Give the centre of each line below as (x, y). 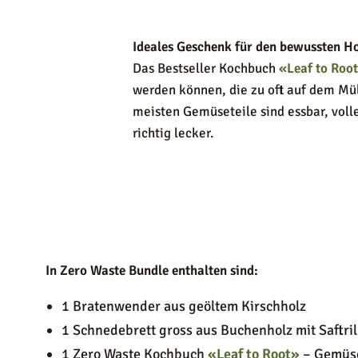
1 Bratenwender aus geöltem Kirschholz (184, 306)
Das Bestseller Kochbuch (205, 68)
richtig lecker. (173, 133)
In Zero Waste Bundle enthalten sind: (152, 270)
